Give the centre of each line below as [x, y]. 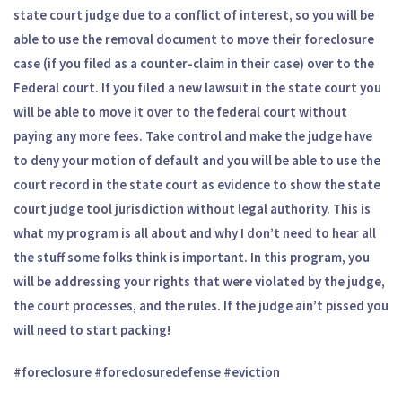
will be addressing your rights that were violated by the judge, [199, 281]
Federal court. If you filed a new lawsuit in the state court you [197, 87]
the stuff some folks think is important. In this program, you [192, 257]
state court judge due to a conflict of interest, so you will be [194, 14]
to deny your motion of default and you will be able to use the [197, 160]
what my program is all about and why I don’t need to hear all [195, 232]
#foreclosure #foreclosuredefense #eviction [147, 371]
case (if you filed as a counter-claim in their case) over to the [194, 63]
